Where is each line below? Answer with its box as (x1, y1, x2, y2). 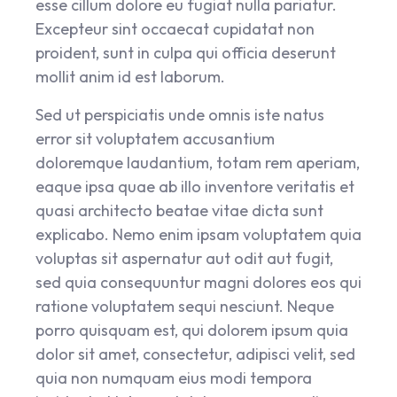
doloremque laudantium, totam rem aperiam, (35, 152, 360, 173)
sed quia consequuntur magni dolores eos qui (35, 272, 362, 292)
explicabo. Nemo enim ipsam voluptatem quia (35, 224, 362, 245)
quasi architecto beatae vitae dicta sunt (35, 200, 323, 221)
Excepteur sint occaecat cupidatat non (35, 19, 315, 39)
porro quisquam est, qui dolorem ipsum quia (35, 320, 348, 340)
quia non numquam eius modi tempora (35, 368, 312, 388)
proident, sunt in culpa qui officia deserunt (35, 43, 336, 63)
